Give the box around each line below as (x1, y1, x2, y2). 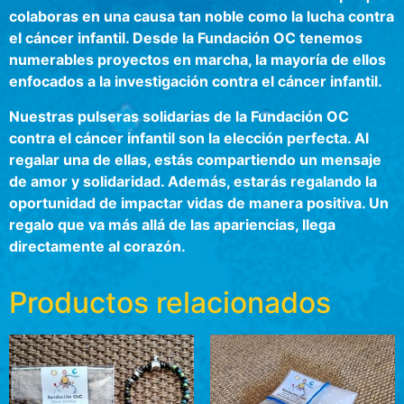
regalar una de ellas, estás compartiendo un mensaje (9, 150, 381, 169)
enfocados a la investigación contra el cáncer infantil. (9, 72, 382, 91)
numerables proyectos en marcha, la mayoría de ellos (9, 50, 386, 69)
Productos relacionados (9, 284, 331, 320)
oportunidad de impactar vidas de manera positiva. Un (9, 193, 389, 212)
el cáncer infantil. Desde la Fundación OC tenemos (9, 29, 363, 48)
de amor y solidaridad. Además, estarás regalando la (9, 171, 377, 190)
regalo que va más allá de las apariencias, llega (9, 215, 335, 234)
